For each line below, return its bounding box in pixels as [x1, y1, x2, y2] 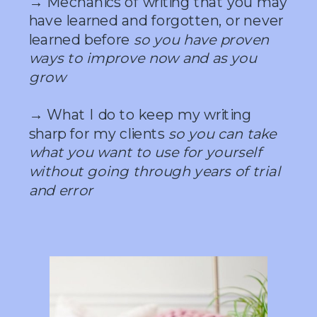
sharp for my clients [28, 125, 168, 143]
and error [28, 181, 93, 200]
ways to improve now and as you [28, 49, 257, 68]
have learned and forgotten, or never [28, 11, 284, 30]
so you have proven [134, 30, 269, 49]
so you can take [168, 125, 277, 143]
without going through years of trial [28, 162, 281, 180]
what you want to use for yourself [28, 143, 262, 162]
